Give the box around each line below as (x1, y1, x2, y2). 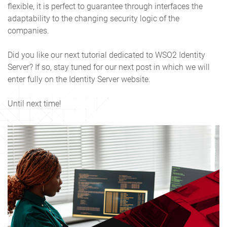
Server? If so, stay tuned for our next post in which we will (8, 62, 210, 72)
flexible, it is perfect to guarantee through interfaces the (8, 1, 203, 11)
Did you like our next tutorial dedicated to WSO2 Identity (8, 50, 205, 60)
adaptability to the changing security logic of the (8, 13, 179, 23)
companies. (8, 25, 49, 35)
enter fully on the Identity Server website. (8, 74, 150, 84)
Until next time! (8, 98, 61, 108)
